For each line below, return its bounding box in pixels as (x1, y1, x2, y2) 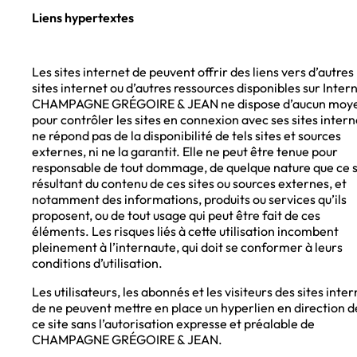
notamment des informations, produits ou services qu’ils (32, 191, 347, 208)
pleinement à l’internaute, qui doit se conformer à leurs (32, 239, 343, 256)
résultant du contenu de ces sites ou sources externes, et (32, 175, 347, 192)
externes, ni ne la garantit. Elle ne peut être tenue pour (32, 143, 338, 160)
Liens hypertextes (32, 10, 134, 26)
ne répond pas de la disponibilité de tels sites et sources (32, 127, 341, 144)
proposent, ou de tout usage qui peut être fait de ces (32, 207, 320, 224)
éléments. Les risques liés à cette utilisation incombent (32, 223, 339, 240)
